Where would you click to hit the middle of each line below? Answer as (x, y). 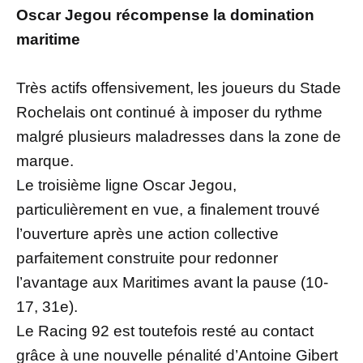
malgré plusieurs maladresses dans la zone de (179, 137)
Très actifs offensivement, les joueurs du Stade (179, 88)
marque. (45, 161)
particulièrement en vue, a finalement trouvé (168, 210)
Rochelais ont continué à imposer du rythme (169, 113)
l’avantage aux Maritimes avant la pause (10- (172, 283)
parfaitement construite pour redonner (147, 258)
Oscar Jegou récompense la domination (165, 15)
